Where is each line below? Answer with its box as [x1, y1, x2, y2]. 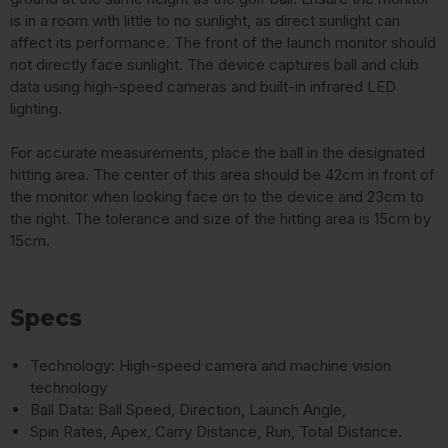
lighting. [10, 99, 62, 119]
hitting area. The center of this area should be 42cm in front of [10, 165, 435, 185]
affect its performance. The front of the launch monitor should [10, 33, 436, 53]
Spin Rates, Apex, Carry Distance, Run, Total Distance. [30, 422, 402, 442]
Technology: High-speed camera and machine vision [30, 356, 391, 376]
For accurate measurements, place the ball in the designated [10, 143, 425, 163]
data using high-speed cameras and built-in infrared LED [10, 77, 396, 97]
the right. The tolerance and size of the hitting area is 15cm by [10, 209, 431, 229]
